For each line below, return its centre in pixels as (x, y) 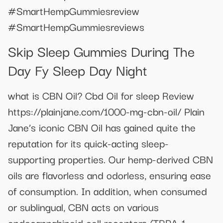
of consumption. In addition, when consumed (108, 191)
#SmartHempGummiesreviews (76, 26)
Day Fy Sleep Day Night (78, 70)
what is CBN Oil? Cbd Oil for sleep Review (101, 95)
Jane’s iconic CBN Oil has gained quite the (102, 127)
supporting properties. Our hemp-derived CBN (111, 159)
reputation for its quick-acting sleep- (88, 143)
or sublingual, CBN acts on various (83, 207)
